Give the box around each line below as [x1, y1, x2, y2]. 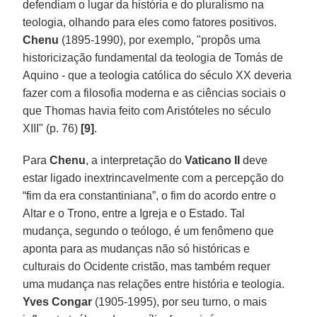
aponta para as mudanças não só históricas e [23, 242, 250, 255]
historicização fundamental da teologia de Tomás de [23, 51, 284, 64]
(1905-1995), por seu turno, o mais [92, 295, 267, 308]
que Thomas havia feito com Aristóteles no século [23, 104, 272, 117]
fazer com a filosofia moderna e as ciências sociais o [23, 86, 287, 99]
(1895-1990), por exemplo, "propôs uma [62, 33, 261, 46]
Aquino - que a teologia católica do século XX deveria [23, 69, 292, 81]
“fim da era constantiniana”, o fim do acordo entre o [23, 189, 277, 202]
